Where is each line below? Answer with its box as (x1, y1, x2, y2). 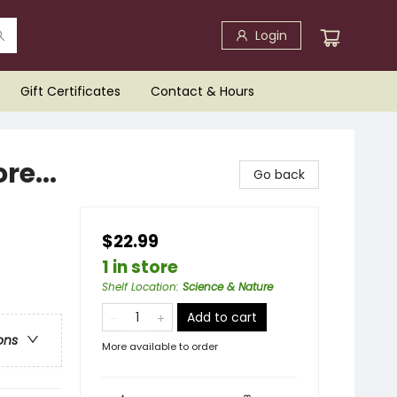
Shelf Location (102, 279, 176, 294)
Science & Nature (183, 279, 273, 294)
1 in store (102, 255, 178, 279)
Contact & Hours (151, 82, 254, 100)
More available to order (102, 339, 218, 354)
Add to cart (187, 308, 257, 326)
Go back (253, 166, 305, 183)
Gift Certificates (20, 82, 121, 100)
